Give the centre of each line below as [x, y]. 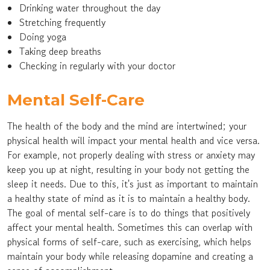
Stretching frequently [62, 22]
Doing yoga [43, 37]
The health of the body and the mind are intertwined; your [127, 126]
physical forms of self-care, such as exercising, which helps [129, 242]
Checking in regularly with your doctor [97, 66]
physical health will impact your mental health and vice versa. [133, 140]
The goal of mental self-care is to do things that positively [129, 213]
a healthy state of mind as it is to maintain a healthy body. [129, 198]
